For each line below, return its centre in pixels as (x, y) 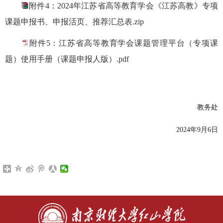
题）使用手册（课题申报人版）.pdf (67, 59)
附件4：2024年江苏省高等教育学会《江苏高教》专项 (123, 6)
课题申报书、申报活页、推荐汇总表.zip (74, 22)
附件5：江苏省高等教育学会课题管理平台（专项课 (123, 43)
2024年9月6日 (197, 130)
